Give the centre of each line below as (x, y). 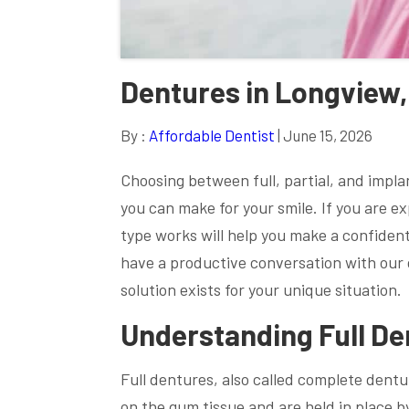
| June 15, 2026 (324, 135)
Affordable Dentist (212, 135)
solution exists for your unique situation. (261, 289)
